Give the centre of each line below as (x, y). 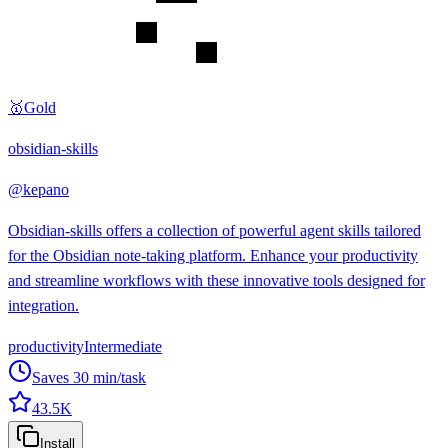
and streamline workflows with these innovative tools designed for (216, 280)
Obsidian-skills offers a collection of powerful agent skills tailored (214, 230)
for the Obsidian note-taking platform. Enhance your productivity (213, 255)
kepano (46, 189)
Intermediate (123, 346)
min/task (117, 377)
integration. (43, 305)
